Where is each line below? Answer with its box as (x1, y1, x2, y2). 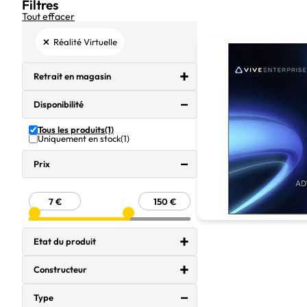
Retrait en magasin (34, 71, 111, 82)
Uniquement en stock (38, 133, 121, 144)
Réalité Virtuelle (53, 36, 117, 47)
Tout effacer (22, 10, 75, 23)
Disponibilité (34, 99, 84, 110)
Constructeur (34, 264, 87, 275)
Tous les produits (38, 124, 105, 135)
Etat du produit (34, 236, 96, 247)
